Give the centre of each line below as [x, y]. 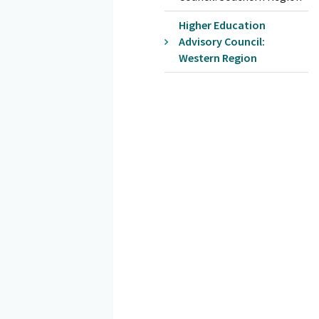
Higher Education [222, 25]
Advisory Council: [221, 41]
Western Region [218, 57]
